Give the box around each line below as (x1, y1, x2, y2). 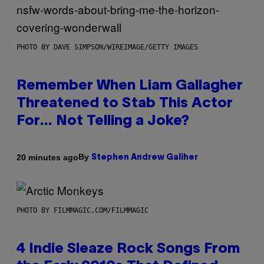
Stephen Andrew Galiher (91, 154, 198, 162)
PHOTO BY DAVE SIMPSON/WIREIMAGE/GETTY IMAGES (16, 43, 198, 52)
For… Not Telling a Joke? (16, 115, 189, 128)
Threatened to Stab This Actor (16, 97, 233, 111)
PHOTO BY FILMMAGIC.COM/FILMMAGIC (16, 206, 148, 215)
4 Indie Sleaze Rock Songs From (16, 243, 240, 256)
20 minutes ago (16, 152, 78, 162)
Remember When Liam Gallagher (16, 80, 243, 93)
